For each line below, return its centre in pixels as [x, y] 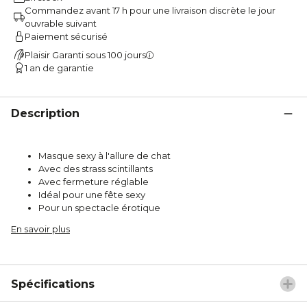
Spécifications [53, 284]
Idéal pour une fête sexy [92, 194]
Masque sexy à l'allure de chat [105, 155]
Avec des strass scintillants [96, 168]
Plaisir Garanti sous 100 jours [85, 54]
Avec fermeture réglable [94, 181]
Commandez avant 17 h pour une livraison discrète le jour [150, 10]
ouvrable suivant [61, 23]
